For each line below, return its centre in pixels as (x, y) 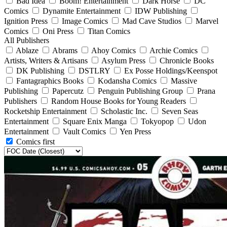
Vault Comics (84, 131)
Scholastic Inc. (124, 111)
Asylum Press (124, 60)
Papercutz (68, 91)
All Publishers (27, 40)
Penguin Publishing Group (140, 91)
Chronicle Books (186, 60)
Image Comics (85, 21)
